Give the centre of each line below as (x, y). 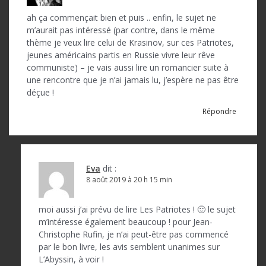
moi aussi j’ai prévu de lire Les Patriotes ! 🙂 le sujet (137, 209)
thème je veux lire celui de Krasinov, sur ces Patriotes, (130, 42)
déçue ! (40, 92)
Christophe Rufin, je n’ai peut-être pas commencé (134, 234)
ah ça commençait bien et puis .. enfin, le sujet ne (121, 17)
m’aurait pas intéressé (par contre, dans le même (121, 30)
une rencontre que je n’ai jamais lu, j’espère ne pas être (133, 80)
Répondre (219, 111)
